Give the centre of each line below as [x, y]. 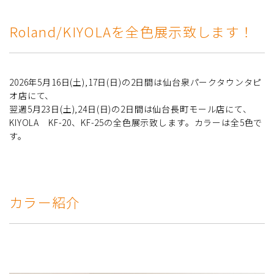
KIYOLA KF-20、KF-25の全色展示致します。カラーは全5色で [136, 122]
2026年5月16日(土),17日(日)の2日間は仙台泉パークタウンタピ [136, 82]
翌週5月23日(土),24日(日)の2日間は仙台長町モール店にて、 [131, 109]
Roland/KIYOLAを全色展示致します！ [132, 31]
